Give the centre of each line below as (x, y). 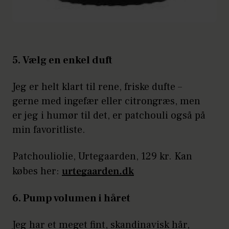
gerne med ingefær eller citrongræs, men (106, 101)
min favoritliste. (49, 130)
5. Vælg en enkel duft (62, 60)
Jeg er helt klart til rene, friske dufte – (97, 87)
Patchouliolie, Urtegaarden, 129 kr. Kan (102, 156)
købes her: (37, 171)
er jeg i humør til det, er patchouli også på (109, 115)
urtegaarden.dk (98, 171)
